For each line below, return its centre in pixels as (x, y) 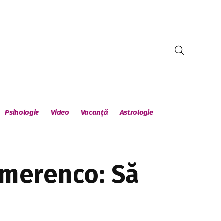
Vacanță (94, 112)
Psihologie (22, 112)
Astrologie (136, 112)
